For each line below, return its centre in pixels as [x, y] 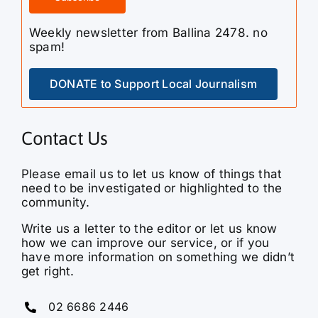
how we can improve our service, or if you [145, 243]
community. [55, 203]
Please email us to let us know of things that [152, 174]
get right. [48, 272]
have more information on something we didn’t [158, 257]
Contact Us [65, 139]
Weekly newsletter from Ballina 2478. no [148, 33]
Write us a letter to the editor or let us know [149, 229]
